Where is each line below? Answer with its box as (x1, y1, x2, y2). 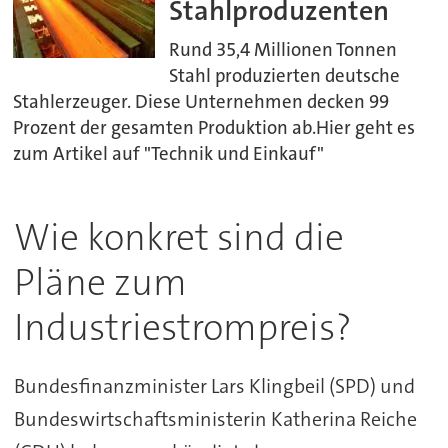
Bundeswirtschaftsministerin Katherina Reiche (13, 405, 417, 432)
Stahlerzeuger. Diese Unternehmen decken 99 (13, 89, 390, 114)
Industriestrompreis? (13, 302, 352, 352)
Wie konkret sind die (13, 212, 344, 262)
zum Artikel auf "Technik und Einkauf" (13, 141, 325, 166)
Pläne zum (13, 257, 187, 307)
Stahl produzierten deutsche (169, 63, 401, 88)
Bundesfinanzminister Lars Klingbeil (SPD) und (13, 372, 415, 399)
